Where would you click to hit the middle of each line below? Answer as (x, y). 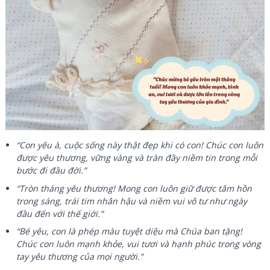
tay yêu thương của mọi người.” (80, 256)
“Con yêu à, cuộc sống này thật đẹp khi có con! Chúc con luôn (140, 145)
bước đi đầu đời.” (52, 171)
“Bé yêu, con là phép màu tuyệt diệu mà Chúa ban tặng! (130, 231)
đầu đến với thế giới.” (60, 213)
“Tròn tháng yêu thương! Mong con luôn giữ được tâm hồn (134, 188)
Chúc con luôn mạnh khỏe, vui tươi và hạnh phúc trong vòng (139, 243)
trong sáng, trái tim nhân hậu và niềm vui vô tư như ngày (132, 201)
